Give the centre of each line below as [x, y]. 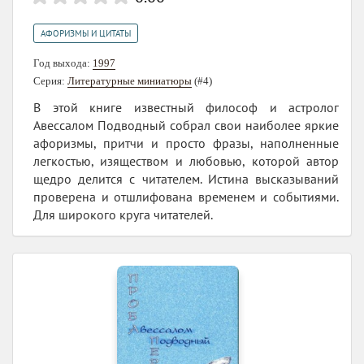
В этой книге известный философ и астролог [186, 107]
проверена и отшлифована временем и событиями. [186, 196]
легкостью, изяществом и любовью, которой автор [186, 160]
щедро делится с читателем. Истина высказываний [186, 178]
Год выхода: [63, 63]
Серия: [50, 80]
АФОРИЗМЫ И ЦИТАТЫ [86, 33]
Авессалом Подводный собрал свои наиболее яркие [186, 125]
